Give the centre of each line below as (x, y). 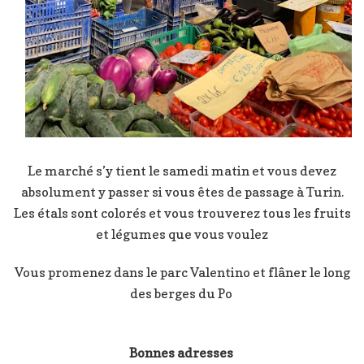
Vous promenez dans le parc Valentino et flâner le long (182, 272)
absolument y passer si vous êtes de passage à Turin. (182, 191)
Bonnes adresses (182, 352)
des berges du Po (182, 293)
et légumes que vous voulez (182, 234)
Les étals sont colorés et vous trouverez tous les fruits (182, 212)
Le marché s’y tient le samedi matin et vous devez (182, 170)
